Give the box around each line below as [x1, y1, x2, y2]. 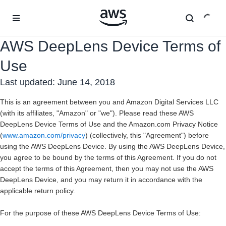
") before [181, 131, 209, 139]
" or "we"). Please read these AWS [85, 109, 194, 117]
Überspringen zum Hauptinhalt [5, 6, 102, 14]
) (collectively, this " [85, 131, 146, 139]
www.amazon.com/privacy [3, 131, 85, 139]
